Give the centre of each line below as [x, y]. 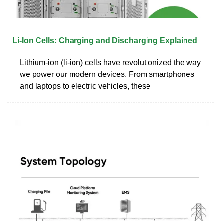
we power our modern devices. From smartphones [107, 74]
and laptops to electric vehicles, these [85, 86]
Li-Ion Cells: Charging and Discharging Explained [105, 40]
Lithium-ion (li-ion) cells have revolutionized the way [110, 62]
